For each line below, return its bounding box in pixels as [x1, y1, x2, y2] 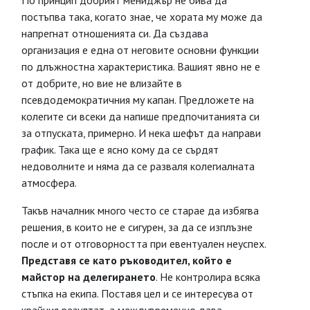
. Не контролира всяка [156, 270, 260, 284]
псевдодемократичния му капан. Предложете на [21, 93, 254, 107]
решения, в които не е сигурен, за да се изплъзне [21, 220, 253, 234]
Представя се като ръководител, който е [21, 253, 232, 267]
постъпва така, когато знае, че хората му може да [21, 10, 262, 24]
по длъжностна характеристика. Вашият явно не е [21, 60, 260, 73]
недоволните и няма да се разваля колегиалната [21, 159, 255, 173]
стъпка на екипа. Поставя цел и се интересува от [21, 286, 253, 300]
